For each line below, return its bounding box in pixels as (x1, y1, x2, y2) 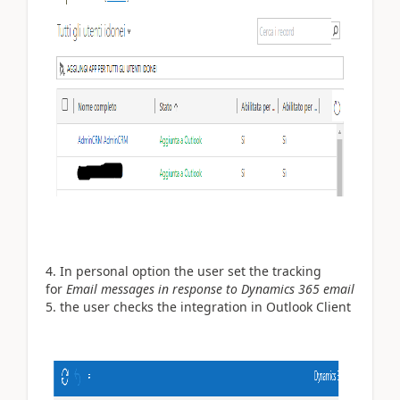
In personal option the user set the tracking (60, 262, 321, 279)
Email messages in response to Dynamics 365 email (66, 279, 354, 297)
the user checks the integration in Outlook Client (60, 297, 351, 315)
